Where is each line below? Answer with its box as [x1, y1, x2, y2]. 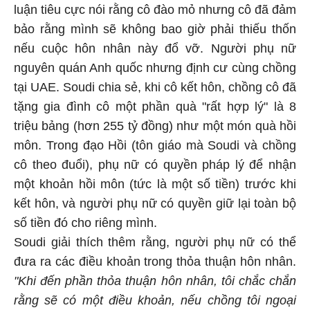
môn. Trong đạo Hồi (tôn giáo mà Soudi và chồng [14, 136, 296, 151]
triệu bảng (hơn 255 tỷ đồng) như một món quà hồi [14, 117, 296, 131]
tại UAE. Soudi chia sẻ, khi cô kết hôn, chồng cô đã [14, 78, 296, 93]
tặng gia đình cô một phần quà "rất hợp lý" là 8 [14, 98, 296, 112]
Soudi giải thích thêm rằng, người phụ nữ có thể [14, 233, 296, 248]
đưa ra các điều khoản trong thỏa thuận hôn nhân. [14, 253, 296, 267]
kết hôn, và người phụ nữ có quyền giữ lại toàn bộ [14, 194, 296, 209]
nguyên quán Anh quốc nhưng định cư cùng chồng [14, 59, 296, 73]
